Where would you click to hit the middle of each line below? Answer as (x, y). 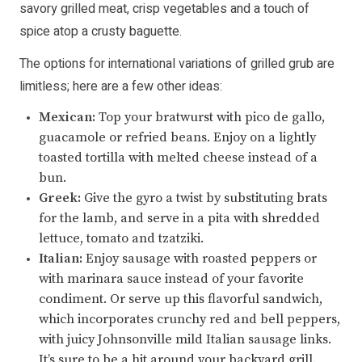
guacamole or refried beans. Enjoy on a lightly (177, 138)
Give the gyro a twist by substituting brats (204, 198)
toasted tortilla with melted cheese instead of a (178, 158)
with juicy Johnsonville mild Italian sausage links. (185, 340)
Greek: (60, 198)
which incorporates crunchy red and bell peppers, (189, 320)
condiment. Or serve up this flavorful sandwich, (181, 299)
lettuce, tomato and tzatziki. (121, 239)
